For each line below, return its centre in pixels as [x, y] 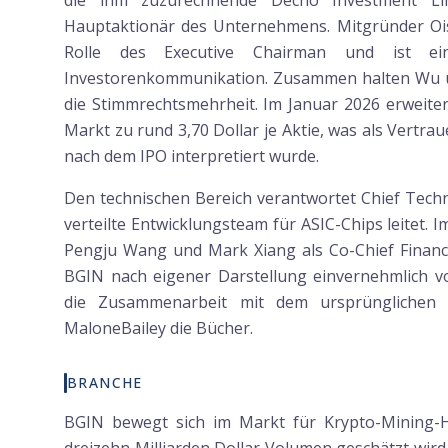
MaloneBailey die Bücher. [158, 328]
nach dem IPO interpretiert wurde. [191, 156]
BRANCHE [105, 382]
